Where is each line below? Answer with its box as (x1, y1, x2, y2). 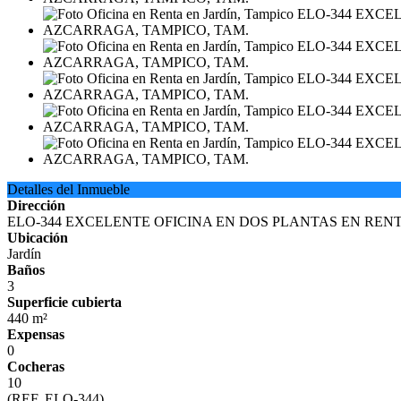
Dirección (7, 198, 65, 213)
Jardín (7, 246, 41, 261)
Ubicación (7, 230, 68, 245)
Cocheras (7, 359, 64, 374)
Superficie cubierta (7, 294, 122, 310)
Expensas (7, 327, 64, 342)
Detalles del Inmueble (7, 182, 130, 197)
